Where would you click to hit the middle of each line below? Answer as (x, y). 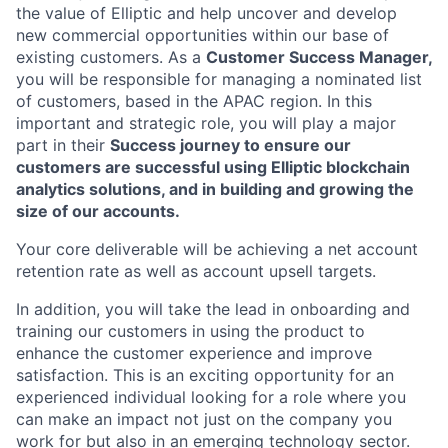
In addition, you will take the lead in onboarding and (213, 309)
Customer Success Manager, (319, 57)
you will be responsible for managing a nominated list (219, 79)
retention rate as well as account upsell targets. (196, 271)
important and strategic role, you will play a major (206, 123)
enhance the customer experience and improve (194, 353)
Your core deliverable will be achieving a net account (217, 249)
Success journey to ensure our (230, 145)
